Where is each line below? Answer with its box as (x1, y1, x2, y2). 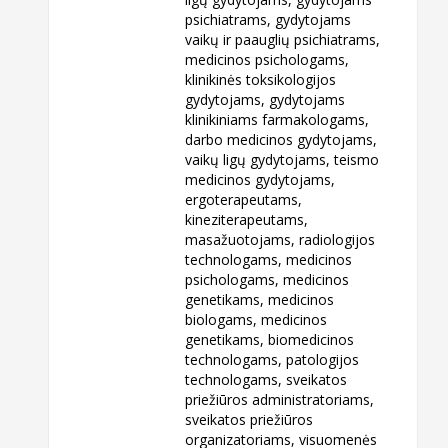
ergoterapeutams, (185, 190, 303, 210)
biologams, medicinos (185, 310, 328, 330)
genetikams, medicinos (185, 290, 335, 310)
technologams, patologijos (185, 350, 360, 370)
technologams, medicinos (185, 250, 353, 270)
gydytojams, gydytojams (185, 90, 346, 110)
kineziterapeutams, (185, 210, 309, 230)
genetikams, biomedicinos (185, 330, 355, 350)
